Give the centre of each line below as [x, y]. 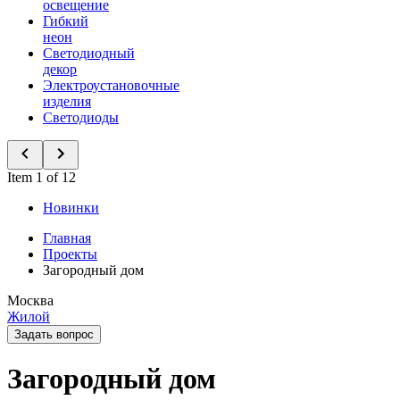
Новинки [71, 208]
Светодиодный [89, 53]
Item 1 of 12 [42, 177]
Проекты [70, 254]
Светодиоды [81, 117]
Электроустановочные [111, 85]
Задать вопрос [54, 334]
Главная [67, 238]
